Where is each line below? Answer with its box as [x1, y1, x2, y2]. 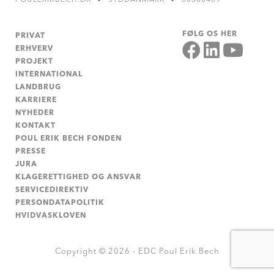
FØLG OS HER [182, 30, 237, 38]
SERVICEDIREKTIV [15, 186, 89, 194]
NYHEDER [15, 109, 54, 117]
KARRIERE [15, 96, 57, 104]
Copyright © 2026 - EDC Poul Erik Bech [54, 247, 220, 256]
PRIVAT [15, 32, 45, 40]
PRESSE [15, 147, 46, 155]
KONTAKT [15, 122, 56, 130]
